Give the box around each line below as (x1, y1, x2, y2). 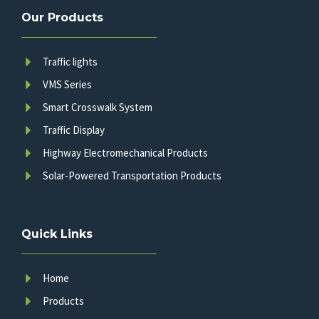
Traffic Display (43, 123, 105, 137)
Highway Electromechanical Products (43, 146, 208, 160)
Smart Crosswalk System (43, 100, 152, 115)
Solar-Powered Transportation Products (43, 169, 221, 183)
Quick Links (21, 226, 93, 241)
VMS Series (43, 78, 92, 92)
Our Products (21, 10, 103, 25)
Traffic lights (43, 55, 98, 69)
